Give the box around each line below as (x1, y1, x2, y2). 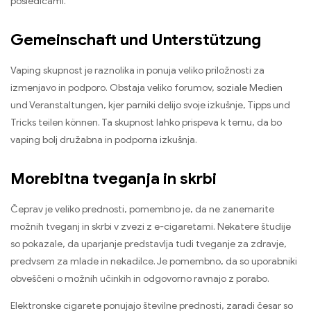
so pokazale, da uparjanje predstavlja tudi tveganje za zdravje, (10, 237, 287, 250)
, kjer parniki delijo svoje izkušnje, (103, 99, 247, 111)
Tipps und (247, 99, 290, 111)
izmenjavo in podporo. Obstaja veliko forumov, (10, 82, 217, 94)
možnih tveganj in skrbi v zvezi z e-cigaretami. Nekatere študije (10, 220, 291, 233)
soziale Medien (217, 82, 283, 94)
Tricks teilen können (10, 117, 98, 128)
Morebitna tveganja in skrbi (10, 168, 217, 188)
